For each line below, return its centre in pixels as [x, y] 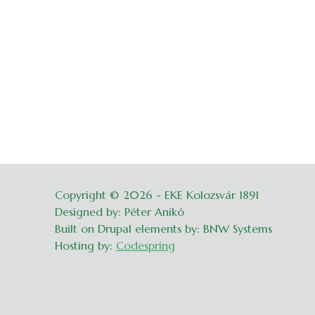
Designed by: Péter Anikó [120, 212]
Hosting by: [85, 245]
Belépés [287, 195]
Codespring [146, 245]
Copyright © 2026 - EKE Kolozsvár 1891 [157, 195]
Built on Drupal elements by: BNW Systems [163, 229]
